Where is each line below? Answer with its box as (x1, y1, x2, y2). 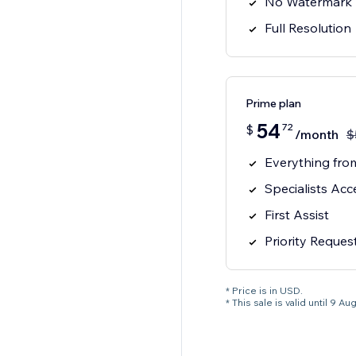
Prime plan (245, 96, 301, 111)
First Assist (264, 207, 329, 223)
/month (294, 126, 339, 143)
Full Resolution (264, 20, 351, 37)
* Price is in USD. (225, 284, 303, 297)
